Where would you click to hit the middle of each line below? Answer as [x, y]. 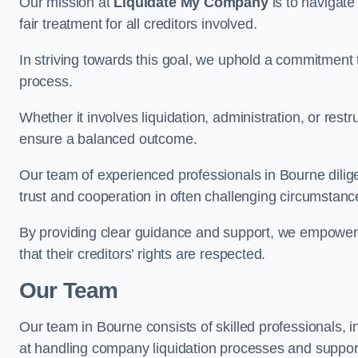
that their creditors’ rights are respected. [143, 254]
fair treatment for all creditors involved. [138, 24]
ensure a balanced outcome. [108, 139]
